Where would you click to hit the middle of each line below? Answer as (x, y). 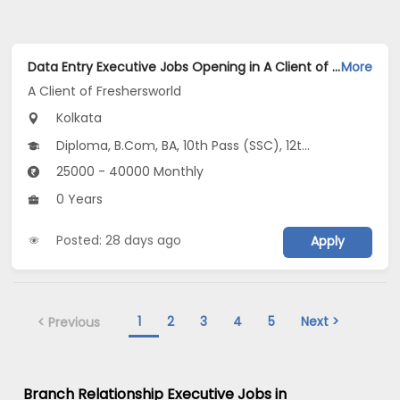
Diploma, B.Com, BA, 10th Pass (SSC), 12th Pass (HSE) (178, 145)
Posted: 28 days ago (119, 240)
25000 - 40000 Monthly (129, 171)
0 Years (78, 199)
